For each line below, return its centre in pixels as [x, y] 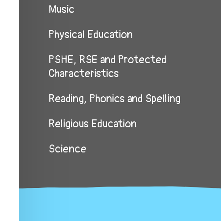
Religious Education [92, 124]
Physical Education [91, 35]
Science [67, 149]
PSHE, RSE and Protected [107, 60]
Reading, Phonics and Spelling [114, 99]
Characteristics [84, 74]
